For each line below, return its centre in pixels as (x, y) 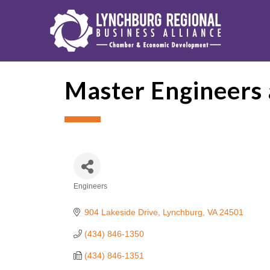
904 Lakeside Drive (121, 212)
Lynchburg (182, 212)
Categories (106, 198)
